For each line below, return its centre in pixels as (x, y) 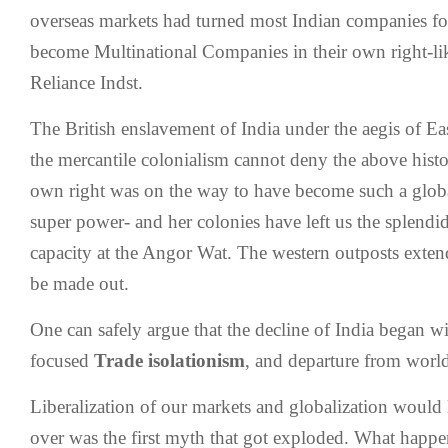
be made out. (79, 283)
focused (62, 360)
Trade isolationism (169, 360)
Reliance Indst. (86, 82)
